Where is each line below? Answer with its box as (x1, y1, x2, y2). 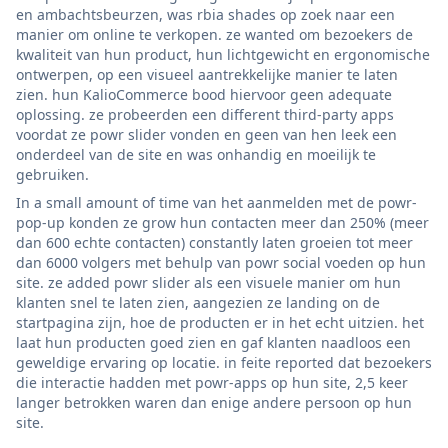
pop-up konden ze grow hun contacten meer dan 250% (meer (16, 212, 429, 232)
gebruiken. (16, 164, 89, 184)
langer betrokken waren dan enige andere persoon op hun (16, 392, 412, 412)
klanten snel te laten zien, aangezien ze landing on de (16, 292, 380, 312)
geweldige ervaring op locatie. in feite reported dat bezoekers (16, 352, 432, 372)
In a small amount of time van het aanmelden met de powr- (16, 192, 417, 212)
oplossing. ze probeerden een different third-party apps (16, 104, 394, 124)
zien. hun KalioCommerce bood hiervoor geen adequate (16, 84, 392, 104)
